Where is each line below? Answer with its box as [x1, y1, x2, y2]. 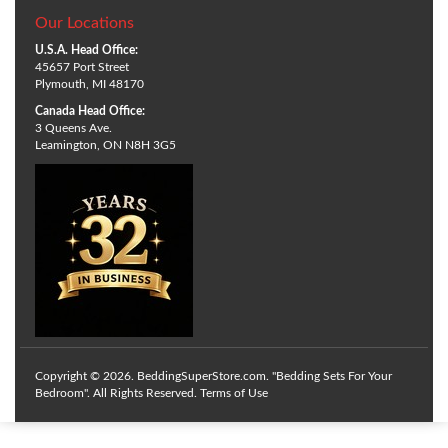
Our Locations [35, 14, 134, 31]
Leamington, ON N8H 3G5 [35, 138, 176, 151]
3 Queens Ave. [35, 121, 112, 134]
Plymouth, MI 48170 [35, 77, 144, 90]
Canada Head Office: [35, 104, 145, 117]
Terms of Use [200, 386, 268, 399]
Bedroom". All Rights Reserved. [35, 386, 200, 399]
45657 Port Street [35, 60, 129, 73]
